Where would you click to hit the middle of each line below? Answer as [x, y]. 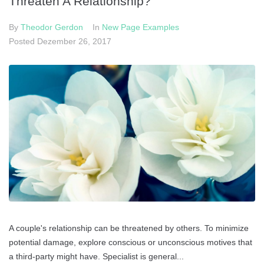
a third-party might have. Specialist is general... [96, 257]
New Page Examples [141, 27]
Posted [23, 41]
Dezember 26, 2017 [74, 41]
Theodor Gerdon [52, 27]
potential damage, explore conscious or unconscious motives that [131, 242]
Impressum [191, 34]
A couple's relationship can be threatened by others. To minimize [129, 228]
